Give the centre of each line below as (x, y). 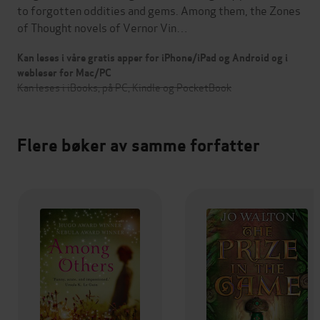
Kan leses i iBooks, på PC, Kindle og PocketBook (124, 86)
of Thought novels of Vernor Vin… (102, 26)
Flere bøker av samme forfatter (139, 145)
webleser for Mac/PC (64, 72)
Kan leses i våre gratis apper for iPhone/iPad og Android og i (152, 57)
